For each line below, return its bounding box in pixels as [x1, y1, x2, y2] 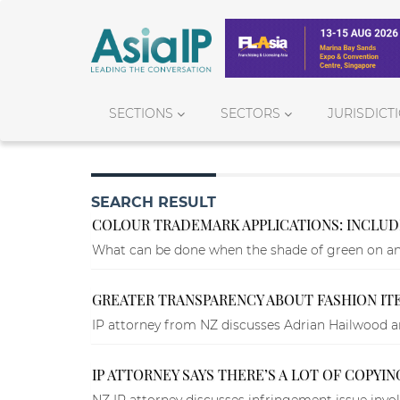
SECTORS [221, 104, 281, 121]
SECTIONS [109, 104, 173, 121]
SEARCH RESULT [91, 193, 216, 211]
